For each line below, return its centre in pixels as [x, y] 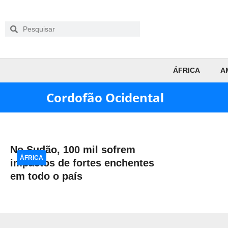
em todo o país [46, 176]
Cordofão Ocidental [105, 97]
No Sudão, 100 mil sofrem [73, 150]
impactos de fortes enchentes [82, 163]
